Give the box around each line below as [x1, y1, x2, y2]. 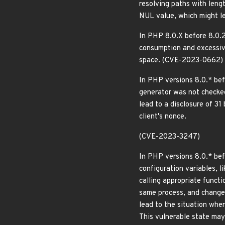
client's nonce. [139, 112, 188, 122]
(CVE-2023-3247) [139, 132, 200, 142]
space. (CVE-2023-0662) [139, 56, 223, 65]
